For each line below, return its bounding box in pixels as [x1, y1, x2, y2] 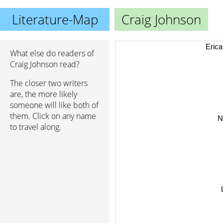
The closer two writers [10, 78, 88, 89]
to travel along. [10, 121, 61, 132]
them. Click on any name [10, 111, 96, 121]
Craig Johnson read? [10, 59, 80, 70]
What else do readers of [10, 48, 94, 59]
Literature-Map [11, 10, 98, 28]
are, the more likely [10, 89, 77, 100]
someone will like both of [10, 100, 99, 111]
